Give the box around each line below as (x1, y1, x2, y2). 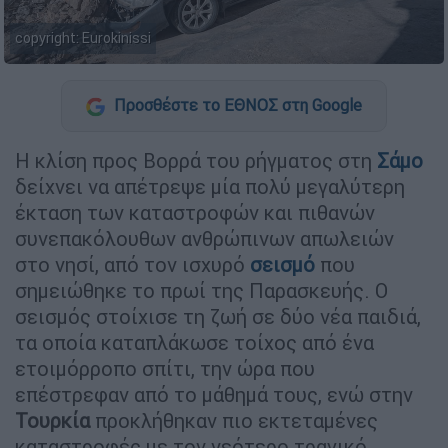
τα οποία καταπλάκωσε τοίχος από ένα (15, 330, 374, 356)
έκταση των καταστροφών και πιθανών (15, 200, 375, 226)
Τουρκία (15, 408, 90, 434)
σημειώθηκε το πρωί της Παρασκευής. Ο (15, 278, 388, 304)
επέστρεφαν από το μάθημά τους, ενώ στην (15, 382, 413, 408)
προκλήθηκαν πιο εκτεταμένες (90, 408, 378, 434)
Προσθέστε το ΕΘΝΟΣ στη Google (110, 95, 362, 116)
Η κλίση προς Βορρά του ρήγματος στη (15, 148, 377, 174)
